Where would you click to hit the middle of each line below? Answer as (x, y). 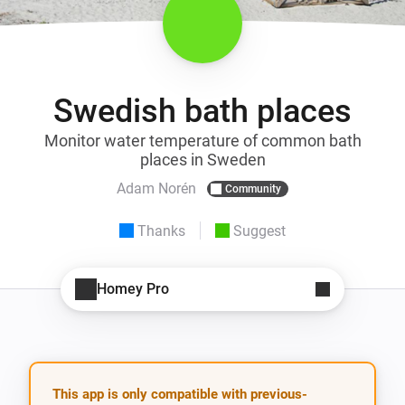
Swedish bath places (202, 111)
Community (253, 188)
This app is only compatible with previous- (180, 394)
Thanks (161, 231)
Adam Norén (156, 189)
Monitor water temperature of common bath (202, 140)
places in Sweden (202, 159)
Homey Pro (133, 289)
